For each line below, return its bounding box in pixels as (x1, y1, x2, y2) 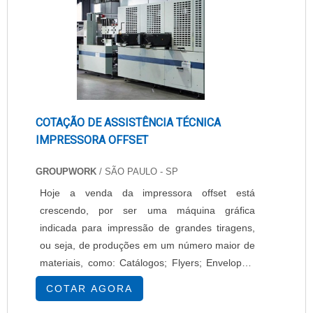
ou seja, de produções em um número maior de (40, 240, 255, 251)
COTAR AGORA (46, 283, 133, 294)
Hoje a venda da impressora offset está (40, 187, 255, 198)
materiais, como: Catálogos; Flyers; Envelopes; (40, 257, 255, 268)
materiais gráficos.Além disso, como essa (40, 292, 255, 303)
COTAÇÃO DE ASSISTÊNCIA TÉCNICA (36, 116, 221, 129)
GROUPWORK (36, 166, 96, 177)
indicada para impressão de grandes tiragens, (40, 222, 255, 233)
